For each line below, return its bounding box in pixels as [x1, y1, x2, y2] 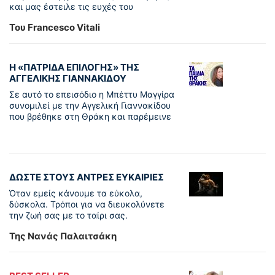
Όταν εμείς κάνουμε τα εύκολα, [9, 188, 142, 199]
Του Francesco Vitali [9, 21, 100, 34]
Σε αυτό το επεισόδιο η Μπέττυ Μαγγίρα [9, 89, 174, 100]
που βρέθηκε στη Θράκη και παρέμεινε [9, 111, 171, 122]
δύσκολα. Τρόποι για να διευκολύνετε [9, 199, 165, 210]
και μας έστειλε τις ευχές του [9, 1, 133, 12]
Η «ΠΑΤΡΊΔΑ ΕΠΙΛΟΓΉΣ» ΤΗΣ [9, 61, 139, 74]
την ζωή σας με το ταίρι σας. [9, 210, 128, 221]
